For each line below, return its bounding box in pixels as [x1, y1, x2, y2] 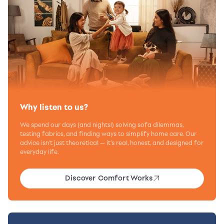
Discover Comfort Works [65, 174, 153, 183]
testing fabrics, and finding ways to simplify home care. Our [20, 130, 196, 138]
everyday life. [20, 148, 59, 156]
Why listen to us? [20, 102, 88, 112]
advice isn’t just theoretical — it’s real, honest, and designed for [20, 139, 203, 147]
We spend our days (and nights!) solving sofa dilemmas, [20, 121, 183, 129]
